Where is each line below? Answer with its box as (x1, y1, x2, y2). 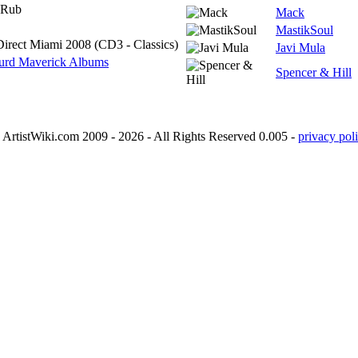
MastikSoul (276, 23, 333, 37)
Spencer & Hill (276, 66, 352, 79)
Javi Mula (276, 41, 325, 54)
